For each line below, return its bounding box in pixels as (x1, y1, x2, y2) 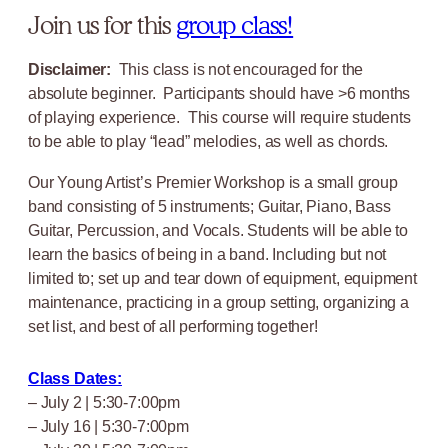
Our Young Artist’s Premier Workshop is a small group (28, 172, 398, 191)
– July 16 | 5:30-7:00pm (28, 416, 189, 435)
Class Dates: (28, 368, 122, 387)
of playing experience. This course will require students (28, 108, 411, 127)
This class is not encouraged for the (111, 60, 364, 79)
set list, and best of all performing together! (28, 316, 318, 335)
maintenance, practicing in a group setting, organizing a (28, 292, 409, 311)
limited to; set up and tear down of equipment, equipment (28, 268, 417, 287)
